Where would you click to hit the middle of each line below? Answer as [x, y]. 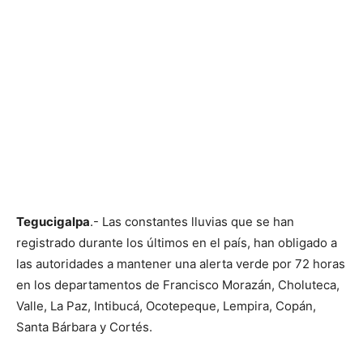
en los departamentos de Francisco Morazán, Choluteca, [178, 285]
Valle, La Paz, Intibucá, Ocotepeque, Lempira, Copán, [166, 306]
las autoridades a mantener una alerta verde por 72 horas [181, 264]
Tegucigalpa [53, 222]
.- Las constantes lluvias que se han [192, 222]
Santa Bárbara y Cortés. [84, 327]
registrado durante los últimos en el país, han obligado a [177, 243]
